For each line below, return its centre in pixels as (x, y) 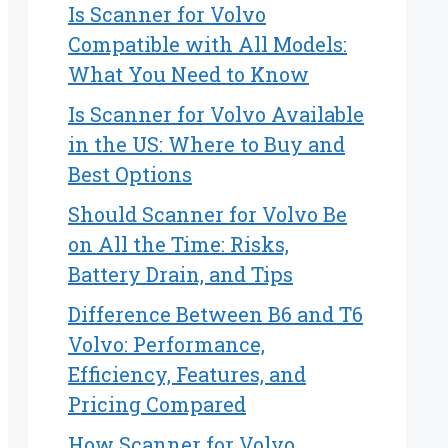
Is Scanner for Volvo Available (216, 114)
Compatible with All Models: (207, 44)
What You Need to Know (188, 74)
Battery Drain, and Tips (180, 274)
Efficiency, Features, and (187, 374)
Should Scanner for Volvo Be (207, 214)
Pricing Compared (157, 404)
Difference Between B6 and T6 (215, 314)
